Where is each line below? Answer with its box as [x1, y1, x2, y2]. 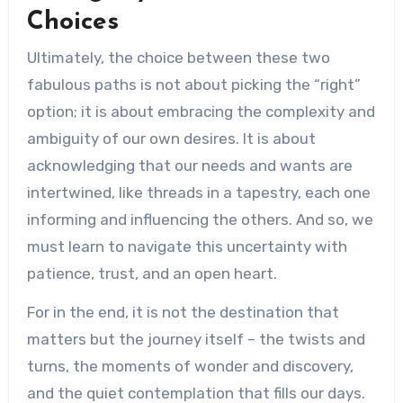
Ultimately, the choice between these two [26, 49, 330, 67]
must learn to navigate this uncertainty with [26, 237, 347, 255]
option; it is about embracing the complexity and [26, 103, 375, 121]
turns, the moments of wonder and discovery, [26, 357, 354, 375]
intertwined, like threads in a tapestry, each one [26, 184, 371, 201]
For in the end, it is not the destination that [26, 303, 339, 321]
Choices [26, 9, 119, 35]
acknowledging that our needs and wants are [26, 157, 353, 175]
